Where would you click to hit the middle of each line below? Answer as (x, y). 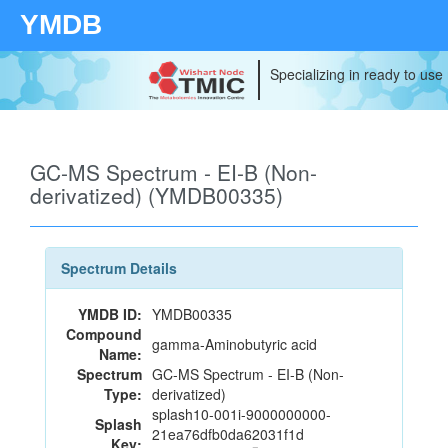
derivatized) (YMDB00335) (156, 195)
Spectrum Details (119, 268)
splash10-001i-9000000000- (241, 414)
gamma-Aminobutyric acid (234, 344)
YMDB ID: (110, 314)
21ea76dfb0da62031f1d (228, 434)
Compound (104, 334)
